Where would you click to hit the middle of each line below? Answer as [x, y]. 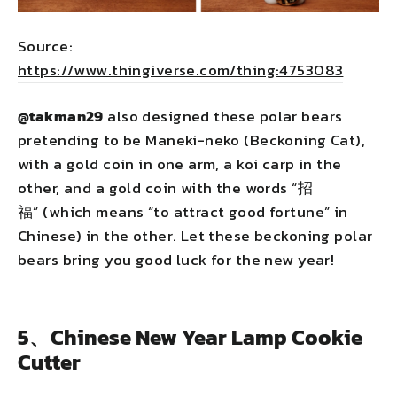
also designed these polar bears [223, 116]
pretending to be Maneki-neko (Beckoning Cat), [192, 140]
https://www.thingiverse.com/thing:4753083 [181, 70]
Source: [45, 46]
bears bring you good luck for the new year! [176, 259]
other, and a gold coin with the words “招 [165, 187]
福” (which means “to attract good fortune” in [183, 211]
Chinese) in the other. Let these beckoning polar [195, 235]
